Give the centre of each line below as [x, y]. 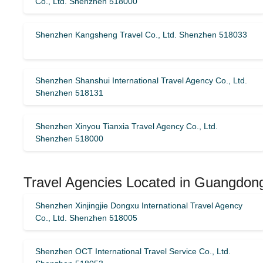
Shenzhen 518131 [69, 93]
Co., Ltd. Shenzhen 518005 [86, 218]
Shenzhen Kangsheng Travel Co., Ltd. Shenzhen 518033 [141, 35]
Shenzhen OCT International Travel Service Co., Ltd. [133, 251]
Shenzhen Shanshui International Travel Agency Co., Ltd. [141, 80]
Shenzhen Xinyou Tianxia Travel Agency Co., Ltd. [127, 126]
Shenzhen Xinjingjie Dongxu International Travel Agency [139, 205]
